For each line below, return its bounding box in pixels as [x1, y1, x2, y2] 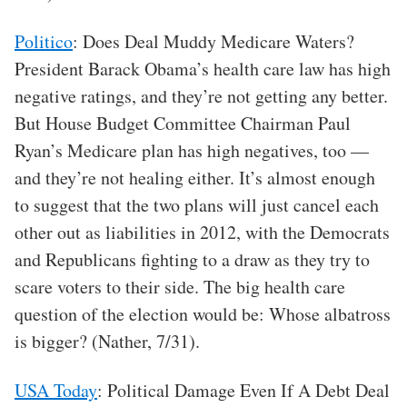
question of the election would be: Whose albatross [15, 302, 391, 327]
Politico [15, 29, 73, 55]
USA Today [15, 378, 97, 403]
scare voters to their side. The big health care [15, 274, 345, 300]
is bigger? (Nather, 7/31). [15, 329, 200, 354]
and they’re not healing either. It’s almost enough [15, 165, 375, 191]
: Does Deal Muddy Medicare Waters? [73, 29, 354, 55]
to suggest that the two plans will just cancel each [15, 193, 379, 218]
